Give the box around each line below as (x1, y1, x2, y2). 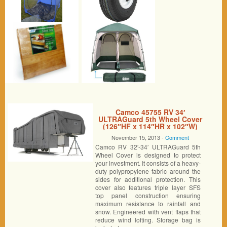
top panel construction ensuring (95, 191, 201, 200)
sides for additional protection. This (95, 175, 201, 183)
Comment (165, 133, 190, 141)
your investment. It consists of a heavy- (95, 159, 201, 167)
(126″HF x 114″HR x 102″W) (103, 121, 198, 131)
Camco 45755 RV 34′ (116, 107, 185, 117)
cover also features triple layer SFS (95, 183, 201, 192)
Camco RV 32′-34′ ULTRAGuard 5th (95, 142, 201, 151)
